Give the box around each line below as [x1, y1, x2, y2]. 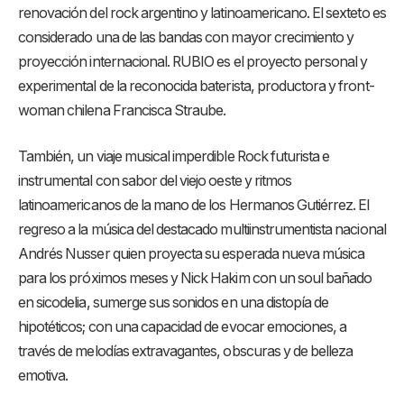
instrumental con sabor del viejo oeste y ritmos [18, 172, 292, 190]
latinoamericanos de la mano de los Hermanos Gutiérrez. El [18, 197, 370, 215]
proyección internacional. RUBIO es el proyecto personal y [18, 52, 368, 70]
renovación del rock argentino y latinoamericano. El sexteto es [18, 4, 386, 22]
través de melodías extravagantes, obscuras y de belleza [18, 343, 353, 361]
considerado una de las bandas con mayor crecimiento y [18, 28, 354, 46]
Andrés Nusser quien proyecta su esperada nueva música [18, 245, 365, 263]
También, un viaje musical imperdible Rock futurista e [18, 148, 330, 166]
